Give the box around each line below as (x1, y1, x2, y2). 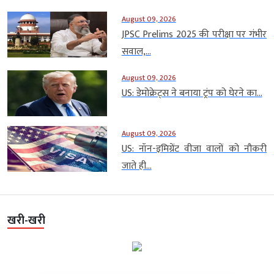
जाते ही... (121, 158, 152, 175)
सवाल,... (121, 43, 151, 61)
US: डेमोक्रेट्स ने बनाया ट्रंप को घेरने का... (121, 85, 262, 102)
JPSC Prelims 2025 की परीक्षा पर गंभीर (121, 26, 267, 43)
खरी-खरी (7, 212, 45, 231)
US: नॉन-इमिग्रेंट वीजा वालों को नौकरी (121, 141, 267, 158)
